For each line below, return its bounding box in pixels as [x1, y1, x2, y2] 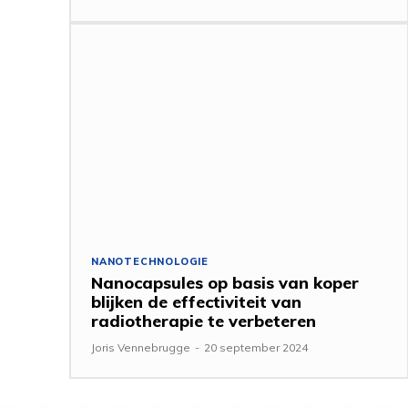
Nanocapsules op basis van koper [91, 271, 359, 293]
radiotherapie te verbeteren [91, 310, 316, 331]
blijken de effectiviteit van [91, 291, 301, 312]
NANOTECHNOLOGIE [91, 254, 209, 268]
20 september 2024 [204, 340, 308, 354]
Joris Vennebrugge [91, 340, 190, 354]
